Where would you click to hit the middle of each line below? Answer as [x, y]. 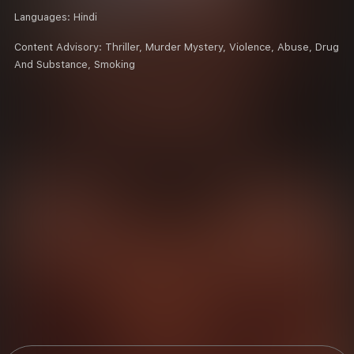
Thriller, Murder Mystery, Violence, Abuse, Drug [222, 47]
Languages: [44, 17]
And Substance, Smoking [75, 64]
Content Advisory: [60, 47]
